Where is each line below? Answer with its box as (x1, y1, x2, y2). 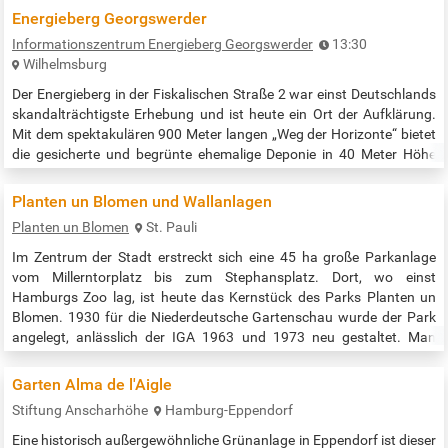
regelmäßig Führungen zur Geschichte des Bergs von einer (12, 186, 436, 203)
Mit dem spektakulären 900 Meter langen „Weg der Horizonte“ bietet (12, 126, 436, 143)
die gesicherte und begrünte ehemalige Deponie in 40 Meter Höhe (12, 146, 436, 163)
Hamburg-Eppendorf (165, 402, 293, 419)
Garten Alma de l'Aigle (12, 375, 172, 395)
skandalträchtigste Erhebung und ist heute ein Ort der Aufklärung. (12, 106, 436, 123)
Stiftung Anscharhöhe (12, 402, 148, 419)
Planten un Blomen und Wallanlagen (12, 192, 272, 212)
